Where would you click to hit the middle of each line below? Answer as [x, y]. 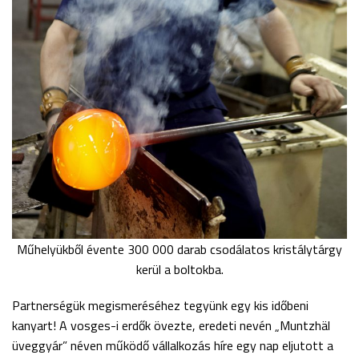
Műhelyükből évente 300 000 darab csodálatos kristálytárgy [179, 249]
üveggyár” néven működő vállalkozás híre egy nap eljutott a [173, 345]
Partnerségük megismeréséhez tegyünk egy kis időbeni [160, 305]
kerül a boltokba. [179, 269]
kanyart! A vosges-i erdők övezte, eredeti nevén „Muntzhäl [171, 325]
